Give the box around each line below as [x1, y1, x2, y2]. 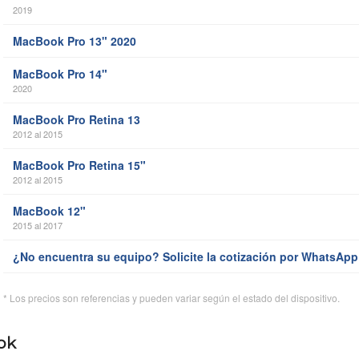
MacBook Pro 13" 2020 [13, 33, 136, 50]
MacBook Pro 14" [13, 66, 107, 83]
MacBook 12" [13, 203, 86, 220]
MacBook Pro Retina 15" [13, 157, 146, 174]
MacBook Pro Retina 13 [13, 111, 140, 128]
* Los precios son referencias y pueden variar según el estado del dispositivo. [3, 291, 340, 305]
